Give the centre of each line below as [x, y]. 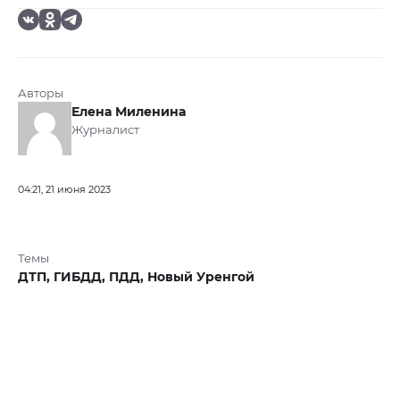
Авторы [41, 93]
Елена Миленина [129, 112]
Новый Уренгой [201, 277]
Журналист [105, 130]
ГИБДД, [81, 277]
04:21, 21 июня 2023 [64, 190]
